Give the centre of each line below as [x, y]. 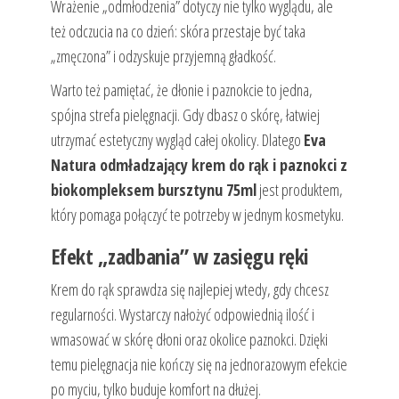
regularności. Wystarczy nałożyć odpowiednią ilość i [182, 315]
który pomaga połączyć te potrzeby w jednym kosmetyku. [197, 215]
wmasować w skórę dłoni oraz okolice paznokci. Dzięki [189, 340]
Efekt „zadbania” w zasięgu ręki [179, 256]
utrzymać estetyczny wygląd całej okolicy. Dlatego [177, 140]
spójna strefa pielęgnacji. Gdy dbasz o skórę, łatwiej [185, 115]
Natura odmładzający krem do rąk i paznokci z [199, 165]
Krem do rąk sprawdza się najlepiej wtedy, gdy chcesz [189, 290]
